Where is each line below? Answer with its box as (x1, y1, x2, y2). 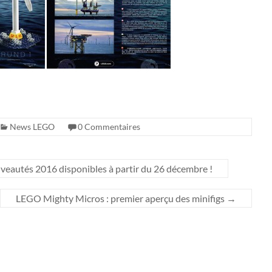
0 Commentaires (78, 121, 140, 132)
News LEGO (10, 121, 55, 132)
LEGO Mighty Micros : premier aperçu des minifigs (16, 192, 226, 204)
